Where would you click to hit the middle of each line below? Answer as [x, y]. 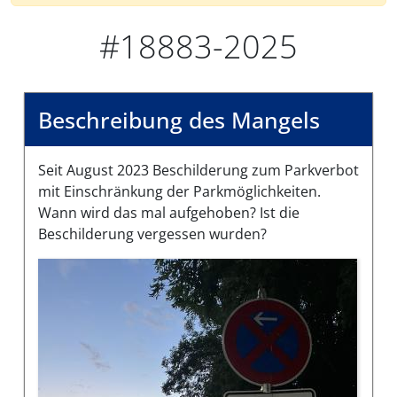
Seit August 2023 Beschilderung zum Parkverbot [198, 170]
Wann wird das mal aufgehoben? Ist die [169, 212]
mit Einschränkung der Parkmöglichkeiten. [179, 191]
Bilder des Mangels [103, 268]
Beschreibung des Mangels [179, 119]
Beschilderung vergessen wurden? [152, 234]
